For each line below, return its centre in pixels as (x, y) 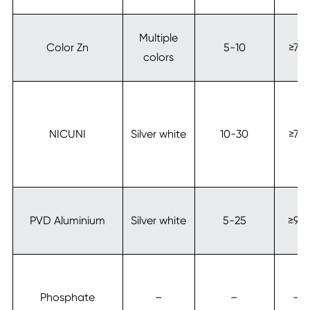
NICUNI (68, 134)
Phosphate (68, 298)
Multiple (159, 38)
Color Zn (68, 48)
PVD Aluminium (68, 221)
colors (159, 57)
